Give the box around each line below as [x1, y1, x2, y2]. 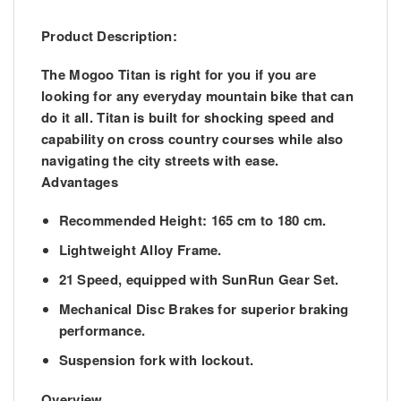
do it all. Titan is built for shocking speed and [41, 107, 335, 128]
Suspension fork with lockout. [58, 350, 254, 371]
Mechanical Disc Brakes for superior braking [58, 299, 349, 320]
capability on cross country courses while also [41, 129, 344, 149]
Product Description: [41, 26, 177, 47]
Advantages [41, 172, 118, 192]
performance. [58, 320, 146, 341]
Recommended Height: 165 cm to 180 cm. [58, 210, 327, 231]
